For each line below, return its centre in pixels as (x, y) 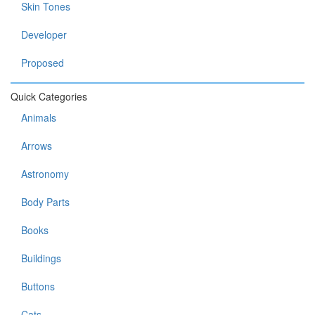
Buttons (38, 286)
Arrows (37, 146)
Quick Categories (49, 96)
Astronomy (45, 174)
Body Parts (45, 202)
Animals (39, 117)
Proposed (43, 63)
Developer (44, 34)
